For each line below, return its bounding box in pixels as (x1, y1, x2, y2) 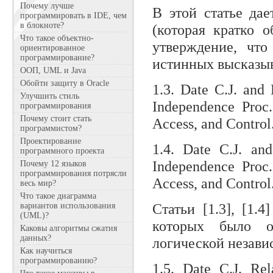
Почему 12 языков (20, 159, 87, 168)
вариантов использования (20, 201, 115, 210)
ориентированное (20, 43, 85, 52)
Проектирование (20, 136, 81, 146)
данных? (20, 233, 51, 243)
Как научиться (20, 246, 72, 255)
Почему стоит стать (20, 114, 91, 123)
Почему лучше (20, 1, 74, 10)
